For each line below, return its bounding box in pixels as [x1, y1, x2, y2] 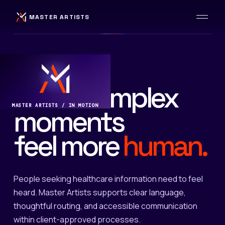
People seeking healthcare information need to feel [13, 173, 203, 184]
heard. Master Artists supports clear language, [13, 187, 186, 198]
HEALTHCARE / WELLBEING [17, 65, 105, 73]
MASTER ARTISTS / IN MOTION [12, 102, 99, 108]
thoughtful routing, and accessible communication [13, 200, 197, 211]
